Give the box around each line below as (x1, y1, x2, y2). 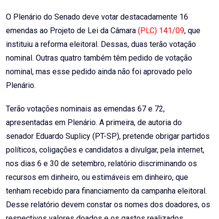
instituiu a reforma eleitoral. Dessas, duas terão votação (6, 40, 196, 49)
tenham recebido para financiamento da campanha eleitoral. (6, 186, 207, 196)
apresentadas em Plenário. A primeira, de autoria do (6, 118, 182, 128)
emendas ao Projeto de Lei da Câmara (6, 26, 138, 36)
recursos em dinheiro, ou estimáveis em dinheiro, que (6, 173, 188, 182)
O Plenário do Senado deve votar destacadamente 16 (6, 12, 188, 22)
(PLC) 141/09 (138, 26, 184, 36)
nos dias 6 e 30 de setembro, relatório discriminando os (6, 159, 197, 169)
